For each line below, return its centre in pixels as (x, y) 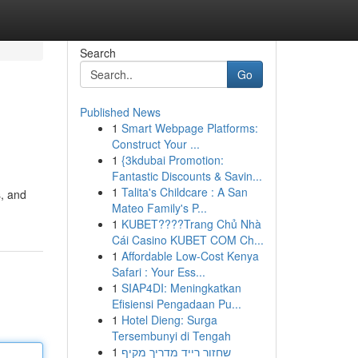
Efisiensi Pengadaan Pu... (176, 304)
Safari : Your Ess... (158, 272)
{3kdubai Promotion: (172, 160)
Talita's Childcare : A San (184, 192)
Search (97, 53)
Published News (120, 112)
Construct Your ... (155, 144)
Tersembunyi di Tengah (171, 336)
